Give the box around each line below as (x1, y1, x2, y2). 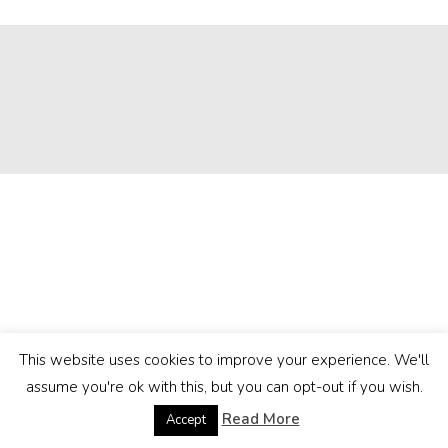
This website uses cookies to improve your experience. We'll (19, 349, 429, 370)
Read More (221, 409, 300, 429)
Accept (165, 411, 206, 429)
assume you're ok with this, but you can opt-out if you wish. (25, 377, 423, 397)
